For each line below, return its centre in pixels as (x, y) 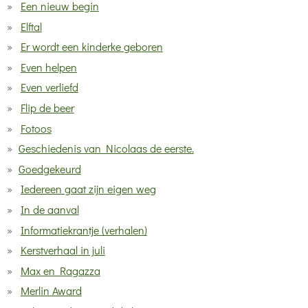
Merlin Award (51, 291)
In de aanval (49, 209)
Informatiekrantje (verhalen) (84, 230)
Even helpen (48, 67)
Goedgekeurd (49, 168)
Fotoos (36, 128)
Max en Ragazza (60, 270)
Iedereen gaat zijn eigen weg (88, 189)
